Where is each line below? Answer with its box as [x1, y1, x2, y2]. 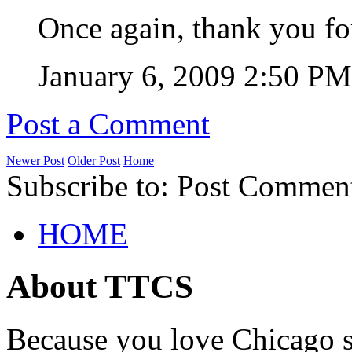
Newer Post [6, 154, 64, 168]
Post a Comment [6, 107, 210, 141]
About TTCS [6, 267, 193, 305]
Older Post [68, 154, 120, 168]
